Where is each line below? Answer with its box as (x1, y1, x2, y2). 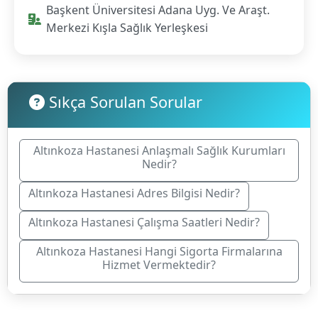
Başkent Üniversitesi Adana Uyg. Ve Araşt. (46, 1, 270, 18)
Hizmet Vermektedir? (102, 256, 216, 273)
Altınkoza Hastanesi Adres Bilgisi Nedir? (28, 185, 240, 201)
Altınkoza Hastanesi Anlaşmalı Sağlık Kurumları (33, 142, 285, 158)
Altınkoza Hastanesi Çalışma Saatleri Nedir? (28, 214, 260, 230)
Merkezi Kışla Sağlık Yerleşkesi (46, 19, 208, 35)
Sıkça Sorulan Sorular (45, 91, 202, 112)
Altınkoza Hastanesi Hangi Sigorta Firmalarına (35, 243, 283, 259)
